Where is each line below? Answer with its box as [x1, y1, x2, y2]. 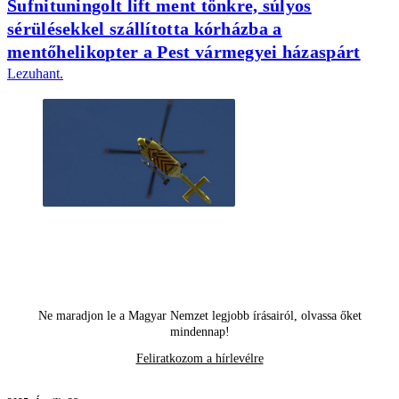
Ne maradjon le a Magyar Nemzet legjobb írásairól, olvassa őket [37, 309, 362, 323]
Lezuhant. [7, 65, 63, 81]
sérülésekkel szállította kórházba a [7, 18, 282, 38]
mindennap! [169, 325, 230, 339]
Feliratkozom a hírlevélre [135, 352, 264, 366]
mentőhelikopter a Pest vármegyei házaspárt [7, 41, 361, 61]
